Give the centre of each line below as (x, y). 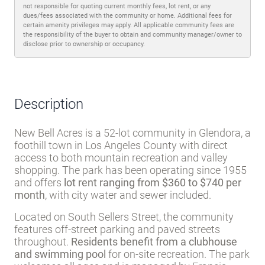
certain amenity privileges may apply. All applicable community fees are (129, 74)
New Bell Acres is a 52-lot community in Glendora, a (132, 182)
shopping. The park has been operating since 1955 (130, 219)
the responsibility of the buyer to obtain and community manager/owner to (132, 83)
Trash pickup (54, 13)
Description (49, 153)
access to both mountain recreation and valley (121, 206)
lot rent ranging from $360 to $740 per (153, 231)
